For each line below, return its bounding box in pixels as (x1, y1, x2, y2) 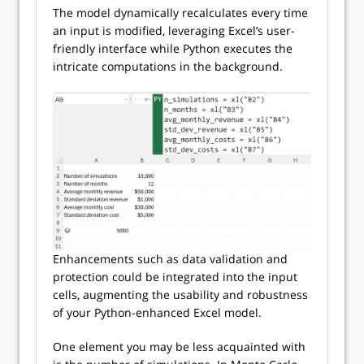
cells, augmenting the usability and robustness (53, 287, 308, 303)
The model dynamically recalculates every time (53, 5, 308, 20)
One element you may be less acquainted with (53, 339, 305, 355)
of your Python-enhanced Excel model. (53, 305, 262, 321)
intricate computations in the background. (53, 58, 283, 74)
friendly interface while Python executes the (53, 41, 292, 56)
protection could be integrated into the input (53, 269, 297, 285)
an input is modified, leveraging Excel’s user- (53, 23, 295, 38)
